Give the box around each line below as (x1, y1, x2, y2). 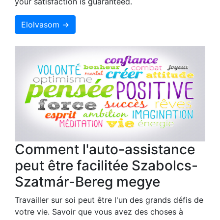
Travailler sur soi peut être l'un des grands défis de (15, 194, 203, 205)
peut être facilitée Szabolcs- (15, 157, 198, 174)
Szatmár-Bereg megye (15, 173, 160, 190)
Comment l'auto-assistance (15, 140, 195, 158)
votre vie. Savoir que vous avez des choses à (15, 206, 183, 217)
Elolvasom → (21, 19, 69, 29)
